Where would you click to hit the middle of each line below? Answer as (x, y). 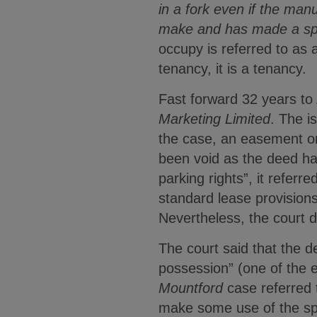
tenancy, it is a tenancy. (232, 69)
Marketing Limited (214, 119)
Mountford (191, 288)
